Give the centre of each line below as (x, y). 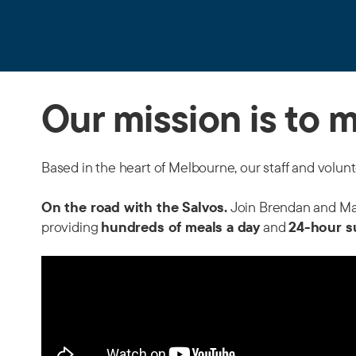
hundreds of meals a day (181, 227)
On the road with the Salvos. (134, 207)
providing (72, 227)
